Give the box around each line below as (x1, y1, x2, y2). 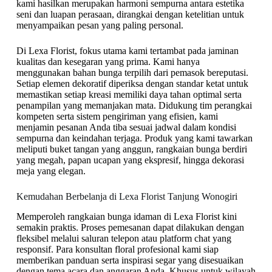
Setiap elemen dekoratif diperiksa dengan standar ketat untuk (16, 78, 248, 89)
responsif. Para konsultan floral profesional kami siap (16, 243, 219, 254)
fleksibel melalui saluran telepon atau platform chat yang (16, 233, 231, 243)
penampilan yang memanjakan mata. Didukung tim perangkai (16, 100, 252, 110)
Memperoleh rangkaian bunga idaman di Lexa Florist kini (16, 211, 237, 222)
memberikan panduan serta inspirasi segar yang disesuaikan (16, 254, 243, 265)
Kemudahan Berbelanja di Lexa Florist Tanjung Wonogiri (16, 191, 237, 202)
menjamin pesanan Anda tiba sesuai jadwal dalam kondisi (16, 121, 236, 132)
